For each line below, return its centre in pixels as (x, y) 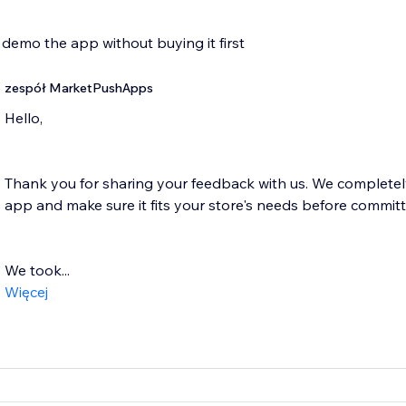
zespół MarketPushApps (78, 88)
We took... (37, 271)
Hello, (23, 118)
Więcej (26, 292)
